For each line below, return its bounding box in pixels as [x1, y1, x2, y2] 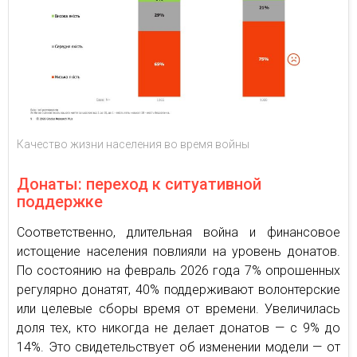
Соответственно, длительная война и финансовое [17, 225, 340, 241]
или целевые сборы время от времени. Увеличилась [17, 301, 340, 317]
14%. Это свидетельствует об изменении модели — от [17, 339, 340, 355]
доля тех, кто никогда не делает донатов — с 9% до [17, 320, 340, 336]
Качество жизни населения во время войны [17, 138, 249, 151]
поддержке [17, 192, 103, 212]
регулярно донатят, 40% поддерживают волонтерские [17, 282, 340, 298]
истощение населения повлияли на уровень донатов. [17, 244, 340, 260]
